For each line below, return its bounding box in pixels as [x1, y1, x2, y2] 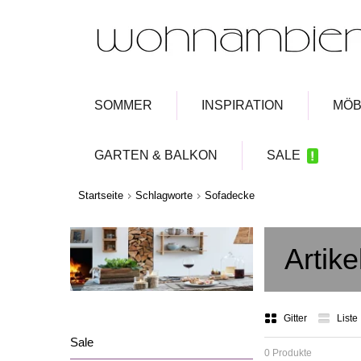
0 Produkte [264, 347, 313, 359]
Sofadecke [205, 189, 255, 201]
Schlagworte [135, 189, 193, 201]
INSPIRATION [201, 98, 284, 112]
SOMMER [94, 98, 152, 112]
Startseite [78, 189, 123, 201]
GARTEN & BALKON [94, 148, 218, 162]
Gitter [284, 313, 310, 324]
